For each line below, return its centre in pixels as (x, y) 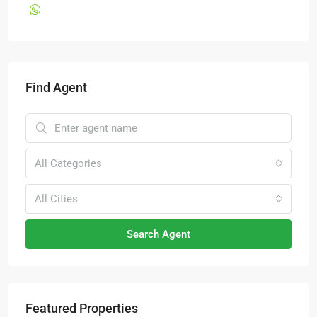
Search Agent (158, 234)
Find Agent (56, 87)
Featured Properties (82, 308)
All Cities (56, 199)
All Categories (68, 163)
